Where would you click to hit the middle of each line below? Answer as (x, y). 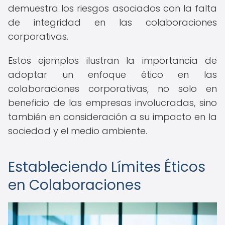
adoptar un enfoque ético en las (113, 75)
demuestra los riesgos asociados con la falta (113, 8)
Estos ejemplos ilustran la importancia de (113, 61)
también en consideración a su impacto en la (113, 117)
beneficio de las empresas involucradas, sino (113, 103)
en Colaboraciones (75, 185)
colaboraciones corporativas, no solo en (113, 89)
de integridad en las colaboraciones (113, 22)
